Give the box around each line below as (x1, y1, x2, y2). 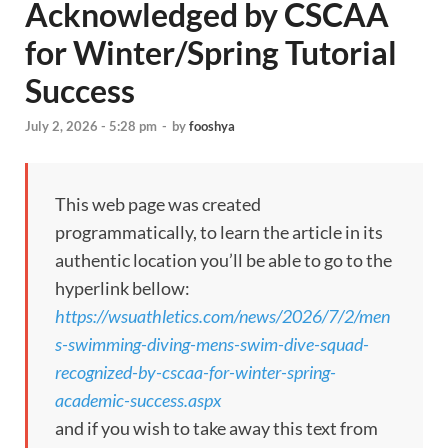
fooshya (189, 118, 235, 135)
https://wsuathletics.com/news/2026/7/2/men (55, 305, 390, 328)
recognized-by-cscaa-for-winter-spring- (55, 361, 336, 384)
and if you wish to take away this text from (55, 417, 378, 440)
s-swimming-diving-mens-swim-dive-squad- (55, 333, 369, 356)
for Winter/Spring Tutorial (25, 33, 397, 72)
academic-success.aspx (55, 389, 221, 412)
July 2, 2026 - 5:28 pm (25, 118, 157, 135)
